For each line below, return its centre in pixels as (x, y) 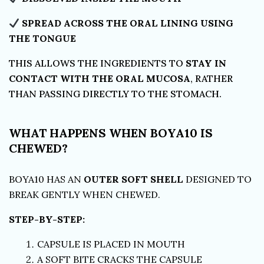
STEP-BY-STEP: (47, 219)
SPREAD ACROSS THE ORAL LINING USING (127, 23)
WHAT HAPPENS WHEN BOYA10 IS (111, 133)
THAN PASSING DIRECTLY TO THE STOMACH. (115, 94)
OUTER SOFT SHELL (133, 179)
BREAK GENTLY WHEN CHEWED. (85, 194)
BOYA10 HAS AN (46, 179)
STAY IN (206, 63)
